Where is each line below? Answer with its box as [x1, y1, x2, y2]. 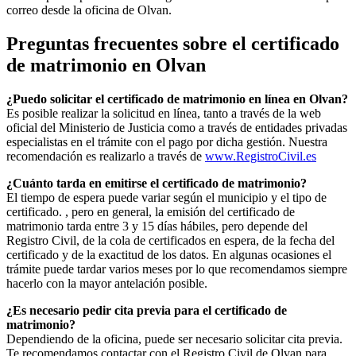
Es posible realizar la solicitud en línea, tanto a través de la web [6, 106, 321, 120]
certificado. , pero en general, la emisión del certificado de [6, 204, 295, 219]
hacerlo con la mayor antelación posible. [6, 276, 207, 290]
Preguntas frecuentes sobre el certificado [6, 33, 339, 54]
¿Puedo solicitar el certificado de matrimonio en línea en [6, 91, 309, 106]
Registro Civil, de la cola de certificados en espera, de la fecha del [6, 233, 335, 247]
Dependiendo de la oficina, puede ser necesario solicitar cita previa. [6, 331, 342, 346]
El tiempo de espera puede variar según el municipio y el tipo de [6, 190, 327, 204]
